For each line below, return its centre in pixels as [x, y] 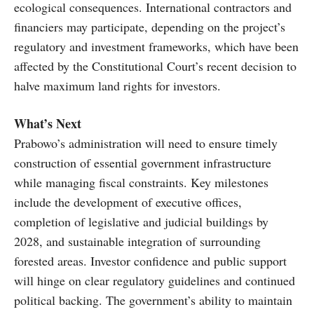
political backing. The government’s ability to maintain [153, 300]
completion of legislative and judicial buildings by [141, 222]
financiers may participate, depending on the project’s [150, 27]
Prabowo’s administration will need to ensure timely [146, 143]
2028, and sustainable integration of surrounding [137, 241]
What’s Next [48, 124]
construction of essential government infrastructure [143, 163]
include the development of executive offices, [128, 202]
